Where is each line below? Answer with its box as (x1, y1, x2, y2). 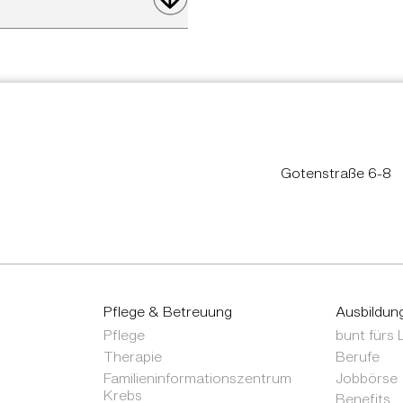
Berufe (335, 348, 380, 363)
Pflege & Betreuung (103, 304, 233, 319)
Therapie (103, 348, 163, 363)
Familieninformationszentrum (103, 370, 292, 385)
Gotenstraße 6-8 (280, 166, 391, 181)
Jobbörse (335, 370, 398, 385)
